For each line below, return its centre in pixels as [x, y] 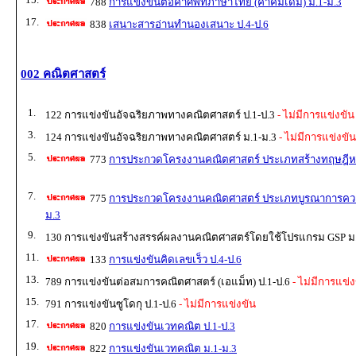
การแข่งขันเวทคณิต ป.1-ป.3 [172, 326]
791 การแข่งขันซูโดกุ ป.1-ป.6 [111, 304]
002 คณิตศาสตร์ [63, 74]
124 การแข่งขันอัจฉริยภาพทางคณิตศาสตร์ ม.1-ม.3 [161, 137]
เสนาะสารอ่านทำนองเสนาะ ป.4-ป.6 [189, 24]
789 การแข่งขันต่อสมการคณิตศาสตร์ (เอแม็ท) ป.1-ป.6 [168, 281]
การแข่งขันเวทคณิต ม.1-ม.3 [173, 348]
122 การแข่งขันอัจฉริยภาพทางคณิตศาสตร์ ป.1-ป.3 [160, 114]
